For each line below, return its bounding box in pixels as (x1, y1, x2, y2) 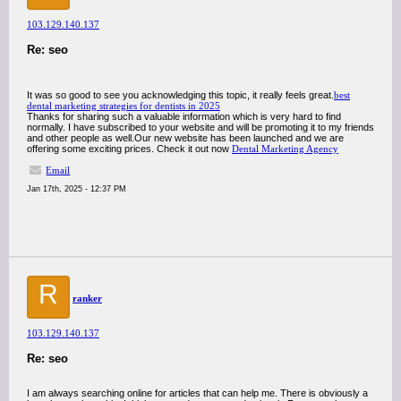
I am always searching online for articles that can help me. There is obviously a (27, 388, 368, 398)
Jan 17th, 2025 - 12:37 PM (27, 184, 126, 193)
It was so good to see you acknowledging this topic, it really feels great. (27, 90, 334, 100)
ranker (73, 293, 102, 303)
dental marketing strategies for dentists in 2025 (27, 100, 220, 111)
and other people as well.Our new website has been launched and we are (27, 132, 344, 143)
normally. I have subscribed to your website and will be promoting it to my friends (27, 122, 374, 132)
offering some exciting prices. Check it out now (27, 143, 232, 154)
